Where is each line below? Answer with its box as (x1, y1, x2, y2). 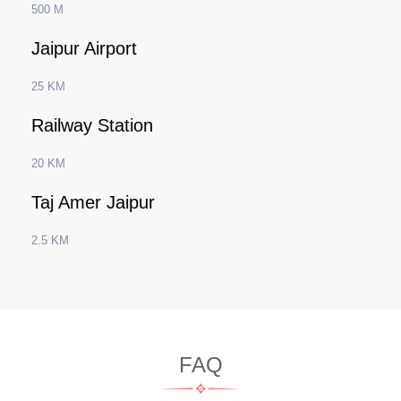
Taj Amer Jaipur (31, 192, 155, 212)
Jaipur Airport (31, 38, 137, 58)
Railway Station (31, 115, 153, 135)
